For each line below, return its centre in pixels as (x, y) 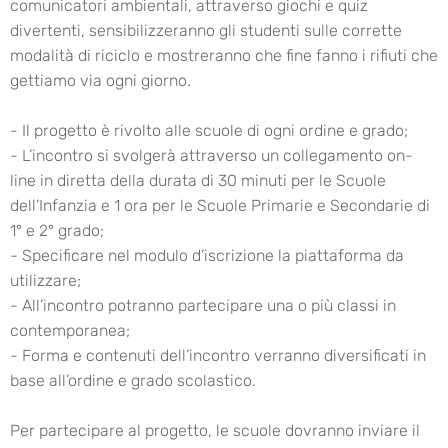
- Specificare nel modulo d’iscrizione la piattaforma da (207, 255)
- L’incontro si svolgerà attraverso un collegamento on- (211, 155)
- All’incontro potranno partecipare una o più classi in (203, 305)
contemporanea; (70, 330)
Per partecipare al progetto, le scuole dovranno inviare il (215, 430)
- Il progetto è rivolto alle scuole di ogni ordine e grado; (209, 130)
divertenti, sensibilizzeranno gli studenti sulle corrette (206, 30)
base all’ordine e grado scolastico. (133, 380)
